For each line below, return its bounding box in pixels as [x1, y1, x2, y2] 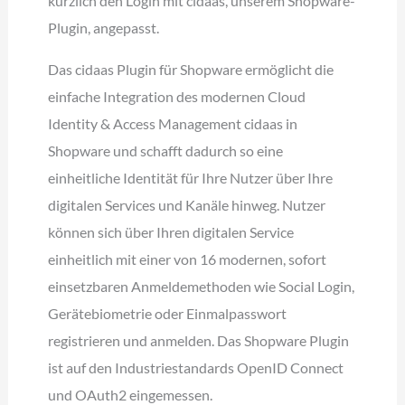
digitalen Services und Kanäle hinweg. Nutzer [47, 196, 325, 214]
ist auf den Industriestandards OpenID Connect [47, 359, 344, 377]
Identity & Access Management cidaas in [47, 115, 297, 133]
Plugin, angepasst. [47, 18, 159, 36]
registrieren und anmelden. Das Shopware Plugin [47, 332, 349, 350]
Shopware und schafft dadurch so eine [47, 142, 283, 160]
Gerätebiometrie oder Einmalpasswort [47, 305, 287, 323]
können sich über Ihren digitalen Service [47, 223, 294, 241]
